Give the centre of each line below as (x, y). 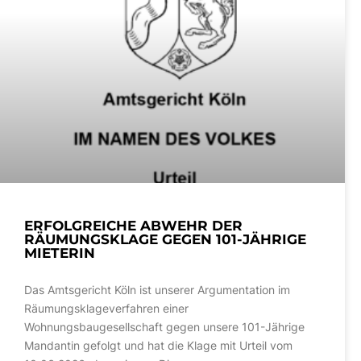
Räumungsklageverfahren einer (106, 308)
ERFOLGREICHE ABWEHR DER (133, 225)
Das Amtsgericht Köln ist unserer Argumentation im (157, 289)
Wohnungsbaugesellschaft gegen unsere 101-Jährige (164, 326)
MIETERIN (60, 253)
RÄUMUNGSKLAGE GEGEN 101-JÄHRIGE (165, 239)
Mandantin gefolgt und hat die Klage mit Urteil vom (158, 345)
